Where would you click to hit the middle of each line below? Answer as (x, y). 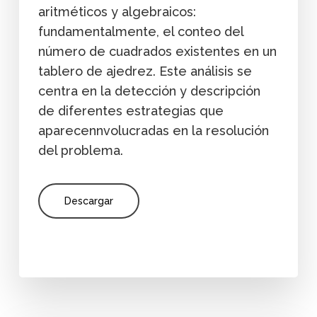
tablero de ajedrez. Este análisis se (145, 71)
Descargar (88, 201)
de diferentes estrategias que (131, 110)
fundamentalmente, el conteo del (140, 31)
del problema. (80, 150)
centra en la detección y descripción (149, 91)
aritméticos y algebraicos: (117, 11)
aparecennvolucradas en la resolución (153, 130)
